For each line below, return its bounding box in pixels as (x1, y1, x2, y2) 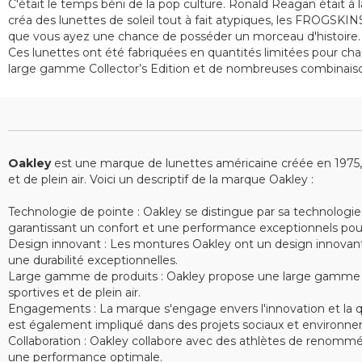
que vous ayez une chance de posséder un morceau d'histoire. (8, 29, 360, 44)
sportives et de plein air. (8, 285, 141, 300)
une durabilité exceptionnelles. (8, 253, 178, 267)
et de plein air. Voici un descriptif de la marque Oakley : (8, 172, 314, 187)
